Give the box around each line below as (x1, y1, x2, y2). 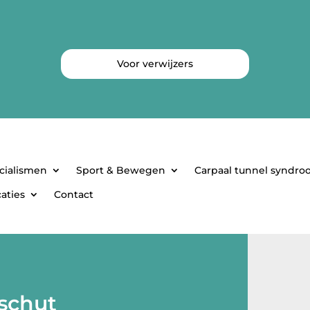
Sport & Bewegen (76, 163, 166, 176)
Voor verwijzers (116, 57, 193, 70)
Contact (53, 188, 93, 201)
